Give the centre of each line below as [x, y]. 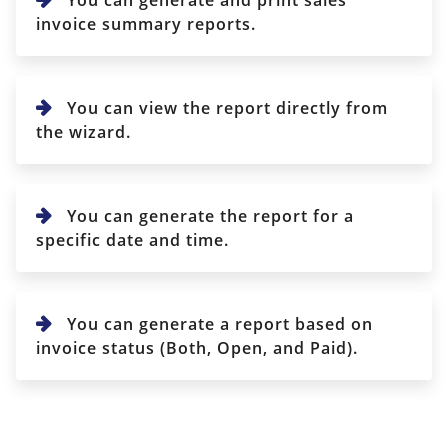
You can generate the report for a [208, 215]
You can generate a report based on [217, 323]
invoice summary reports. [146, 23]
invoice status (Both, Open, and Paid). [197, 347]
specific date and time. [132, 239]
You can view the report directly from [225, 107]
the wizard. [83, 131]
